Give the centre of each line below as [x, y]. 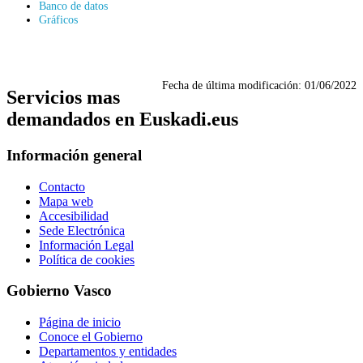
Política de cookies [87, 259]
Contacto [62, 186]
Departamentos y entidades [108, 351]
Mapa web [66, 201]
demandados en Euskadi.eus [122, 119]
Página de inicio [80, 322]
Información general [74, 155]
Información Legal [86, 245]
